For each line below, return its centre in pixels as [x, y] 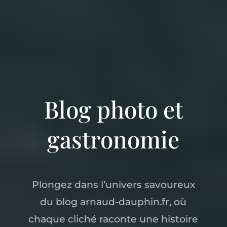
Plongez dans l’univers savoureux [113, 185]
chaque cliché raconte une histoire [113, 219]
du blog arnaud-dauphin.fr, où [113, 202]
